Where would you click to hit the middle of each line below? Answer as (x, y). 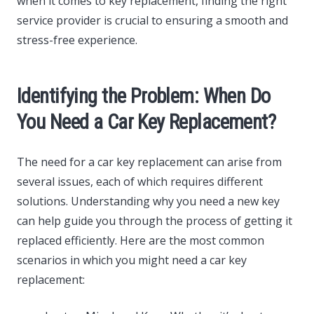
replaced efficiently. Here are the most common (141, 241)
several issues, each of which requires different (140, 182)
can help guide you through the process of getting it (155, 221)
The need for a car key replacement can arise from (149, 162)
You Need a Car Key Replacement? (146, 122)
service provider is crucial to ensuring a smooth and (152, 21)
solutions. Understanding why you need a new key (148, 202)
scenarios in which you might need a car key (132, 260)
